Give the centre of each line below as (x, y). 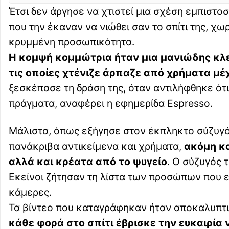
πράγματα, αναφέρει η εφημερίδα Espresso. (111, 104)
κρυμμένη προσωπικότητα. (72, 42)
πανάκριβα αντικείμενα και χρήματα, (95, 146)
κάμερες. (30, 192)
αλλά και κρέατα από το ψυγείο (88, 162)
